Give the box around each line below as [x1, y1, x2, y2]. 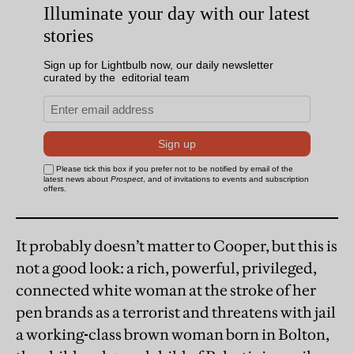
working [26, 325, 84, 345]
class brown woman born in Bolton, [88, 325, 330, 345]
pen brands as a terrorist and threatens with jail [16, 303, 336, 322]
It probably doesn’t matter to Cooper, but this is [16, 236, 337, 256]
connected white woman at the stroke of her [16, 281, 316, 300]
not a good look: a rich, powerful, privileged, [16, 258, 317, 278]
